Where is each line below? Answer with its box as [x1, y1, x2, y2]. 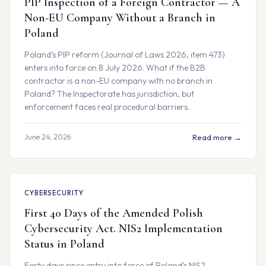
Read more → [192, 132, 242, 142]
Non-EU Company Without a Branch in [24, 11, 216, 25]
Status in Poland [24, 237, 104, 251]
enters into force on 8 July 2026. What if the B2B [24, 62, 205, 73]
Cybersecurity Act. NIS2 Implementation [24, 221, 223, 236]
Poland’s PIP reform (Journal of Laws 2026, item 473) [24, 49, 225, 60]
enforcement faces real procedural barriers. [24, 102, 189, 112]
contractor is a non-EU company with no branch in [24, 75, 213, 86]
